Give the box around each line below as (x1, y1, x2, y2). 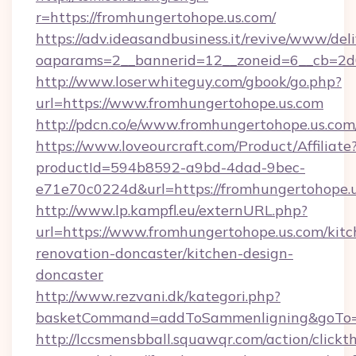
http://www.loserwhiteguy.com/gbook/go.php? (36, 72, 342, 91)
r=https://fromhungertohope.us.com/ (36, 8, 276, 26)
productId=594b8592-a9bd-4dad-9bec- (36, 158, 305, 176)
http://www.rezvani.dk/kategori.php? (36, 287, 281, 305)
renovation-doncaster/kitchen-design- (36, 244, 293, 262)
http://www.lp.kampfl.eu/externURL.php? (36, 201, 308, 219)
